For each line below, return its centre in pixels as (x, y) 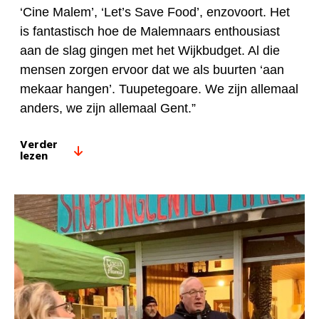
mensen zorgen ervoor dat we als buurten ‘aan (152, 70)
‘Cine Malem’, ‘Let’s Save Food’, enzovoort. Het (155, 12)
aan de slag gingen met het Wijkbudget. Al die (150, 51)
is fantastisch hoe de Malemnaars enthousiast (150, 32)
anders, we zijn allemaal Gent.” (108, 109)
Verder (39, 146)
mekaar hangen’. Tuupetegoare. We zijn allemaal (159, 89)
